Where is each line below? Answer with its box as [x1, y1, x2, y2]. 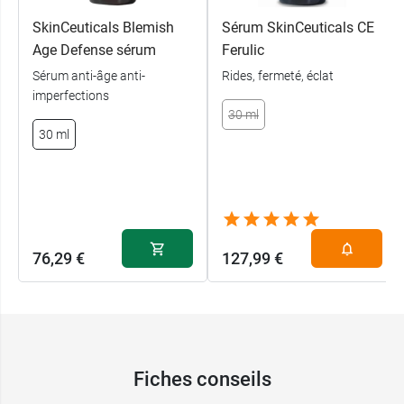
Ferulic [222, 41, 264, 60]
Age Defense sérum [32, 41, 156, 60]
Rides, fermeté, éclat [222, 69, 334, 84]
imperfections [32, 88, 109, 104]
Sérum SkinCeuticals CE [222, 19, 374, 37]
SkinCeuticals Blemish [32, 19, 174, 37]
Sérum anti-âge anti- [32, 69, 145, 84]
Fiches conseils [133, 367, 271, 390]
